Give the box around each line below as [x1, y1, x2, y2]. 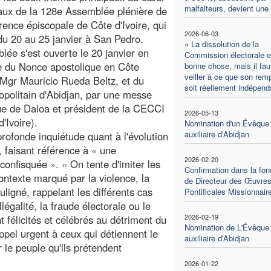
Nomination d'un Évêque [184, 117, 269, 129]
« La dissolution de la [184, 38, 259, 50]
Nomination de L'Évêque [184, 221, 269, 233]
